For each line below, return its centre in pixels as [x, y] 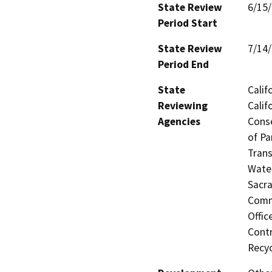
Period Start [188, 23]
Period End [183, 65]
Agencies [179, 122]
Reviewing [183, 106]
